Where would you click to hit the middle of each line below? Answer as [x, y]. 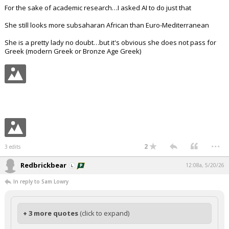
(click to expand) [105, 213]
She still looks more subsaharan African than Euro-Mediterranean [107, 25]
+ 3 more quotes [51, 213]
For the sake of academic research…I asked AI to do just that [98, 8]
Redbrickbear [43, 165]
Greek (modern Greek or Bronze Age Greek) [73, 51]
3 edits [13, 147]
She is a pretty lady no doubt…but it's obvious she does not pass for [110, 42]
